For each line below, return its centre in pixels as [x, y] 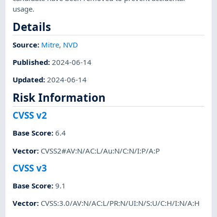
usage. [24, 8]
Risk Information [59, 98]
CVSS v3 [30, 168]
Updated [28, 80]
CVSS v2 [30, 115]
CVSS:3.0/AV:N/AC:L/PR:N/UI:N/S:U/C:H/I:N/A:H [120, 203]
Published [31, 62]
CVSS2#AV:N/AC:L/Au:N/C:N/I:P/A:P [101, 150]
